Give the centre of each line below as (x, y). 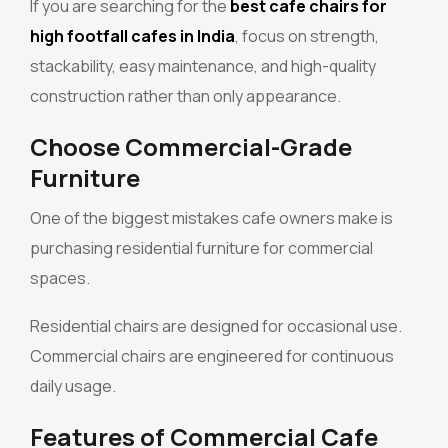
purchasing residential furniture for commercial (201, 248)
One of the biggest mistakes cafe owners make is (211, 218)
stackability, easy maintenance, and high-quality (203, 66)
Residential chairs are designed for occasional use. (216, 326)
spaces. (60, 278)
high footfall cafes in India (132, 36)
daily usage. (73, 386)
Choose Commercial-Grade (191, 147)
